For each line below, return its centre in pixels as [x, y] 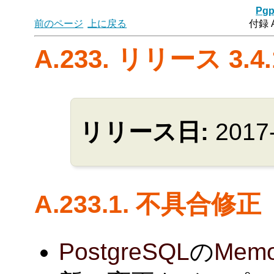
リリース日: [147, 131]
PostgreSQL [124, 251]
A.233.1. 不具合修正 [148, 204]
